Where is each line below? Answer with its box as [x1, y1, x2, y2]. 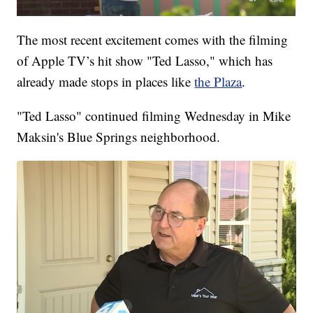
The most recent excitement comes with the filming [17, 31, 289, 49]
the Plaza [194, 73, 242, 91]
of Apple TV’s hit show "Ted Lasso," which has [17, 52, 273, 70]
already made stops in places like [17, 73, 195, 91]
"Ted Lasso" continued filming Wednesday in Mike [17, 107, 291, 125]
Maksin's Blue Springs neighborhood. [17, 128, 221, 146]
